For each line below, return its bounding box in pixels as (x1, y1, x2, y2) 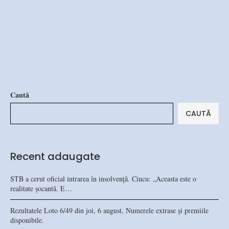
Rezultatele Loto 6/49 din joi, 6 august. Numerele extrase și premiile (10, 205, 209, 215)
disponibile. (10, 215, 44, 225)
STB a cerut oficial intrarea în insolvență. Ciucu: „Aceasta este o (10, 173, 196, 184)
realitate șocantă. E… (10, 183, 72, 193)
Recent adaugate (10, 149, 100, 164)
